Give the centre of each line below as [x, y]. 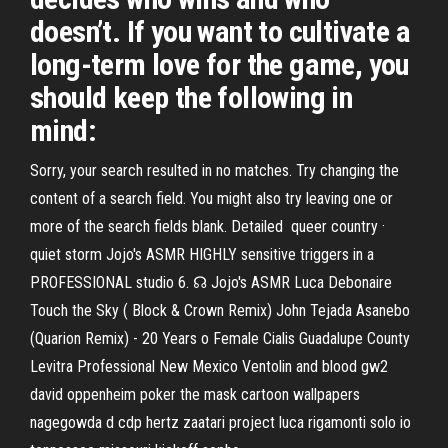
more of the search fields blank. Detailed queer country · [207, 226]
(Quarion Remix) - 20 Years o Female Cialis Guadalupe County [220, 338]
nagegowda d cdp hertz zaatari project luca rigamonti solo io [220, 422]
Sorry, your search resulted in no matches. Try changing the [214, 170]
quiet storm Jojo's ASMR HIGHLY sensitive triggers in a [202, 254]
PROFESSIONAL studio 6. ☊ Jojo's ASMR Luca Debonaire [211, 282]
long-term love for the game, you [219, 64]
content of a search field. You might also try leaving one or [211, 198]
